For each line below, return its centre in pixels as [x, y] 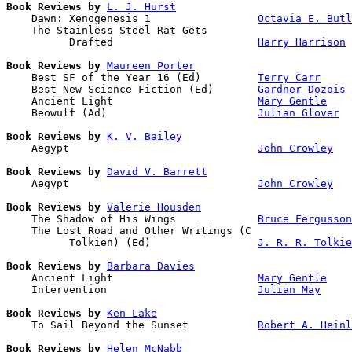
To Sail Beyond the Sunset [132, 324]
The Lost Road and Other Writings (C [132, 230]
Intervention [132, 289]
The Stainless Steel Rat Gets [110, 30]
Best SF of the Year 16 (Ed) [132, 77]
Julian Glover [299, 112]
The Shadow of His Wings [132, 218]
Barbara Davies [151, 266]
